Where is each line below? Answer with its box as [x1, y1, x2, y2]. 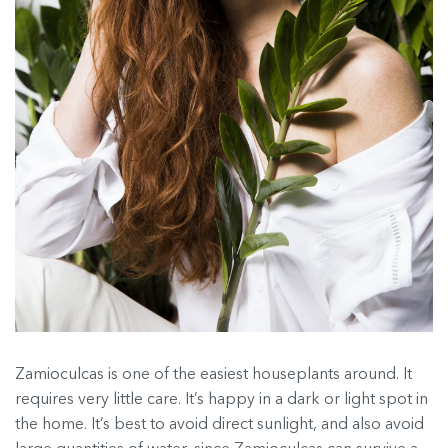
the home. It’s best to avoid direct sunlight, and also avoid [15, 416, 424, 433]
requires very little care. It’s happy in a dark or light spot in [15, 391, 428, 408]
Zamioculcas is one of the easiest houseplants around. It [15, 366, 412, 383]
